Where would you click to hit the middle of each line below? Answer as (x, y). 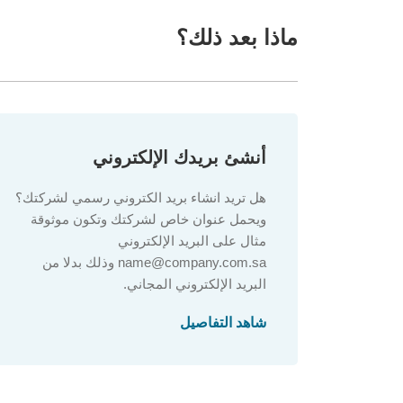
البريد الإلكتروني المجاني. (195, 284)
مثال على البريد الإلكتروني (192, 241)
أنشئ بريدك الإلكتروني (179, 157)
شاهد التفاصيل (223, 322)
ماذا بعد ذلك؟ (237, 37)
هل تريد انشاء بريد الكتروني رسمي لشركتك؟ (141, 197)
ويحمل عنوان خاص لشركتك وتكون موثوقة (148, 219)
